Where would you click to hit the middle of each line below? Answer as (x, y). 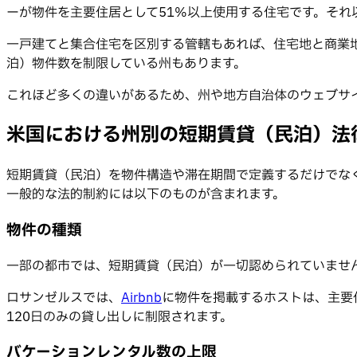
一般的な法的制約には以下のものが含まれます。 (146, 195)
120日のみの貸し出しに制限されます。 (120, 317)
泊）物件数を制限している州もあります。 (126, 64)
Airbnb (141, 298)
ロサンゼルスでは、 (64, 298)
